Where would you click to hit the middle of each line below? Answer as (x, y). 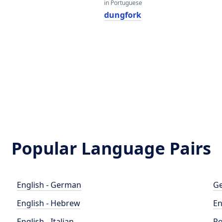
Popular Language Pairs (111, 148)
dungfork (122, 15)
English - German (49, 185)
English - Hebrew (49, 203)
